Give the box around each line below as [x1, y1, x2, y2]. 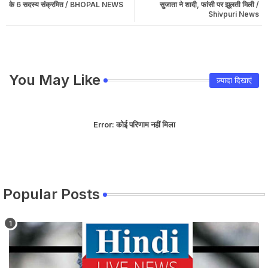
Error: [93, 120, 114, 130]
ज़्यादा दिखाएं [217, 75, 252, 85]
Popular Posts [3, 185, 100, 203]
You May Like [9, 71, 100, 89]
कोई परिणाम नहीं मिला [114, 120, 175, 130]
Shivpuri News [208, 10, 259, 19]
